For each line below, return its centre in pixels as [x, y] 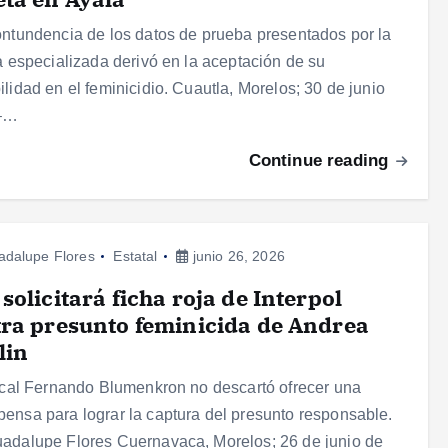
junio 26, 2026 [236, 256]
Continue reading [321, 161]
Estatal [135, 256]
